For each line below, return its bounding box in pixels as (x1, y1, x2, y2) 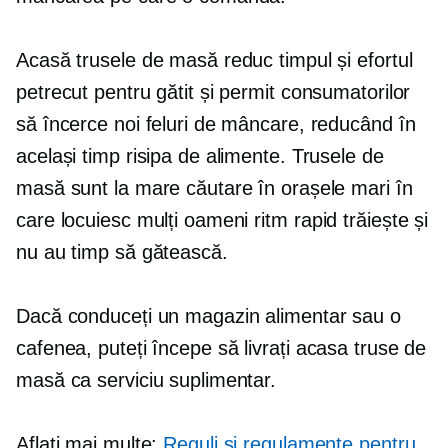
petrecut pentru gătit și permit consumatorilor (16, 80, 411, 103)
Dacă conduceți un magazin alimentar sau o (16, 304, 401, 327)
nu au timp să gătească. (16, 240, 228, 263)
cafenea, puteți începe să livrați (16, 336, 296, 359)
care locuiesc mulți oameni (16, 208, 255, 231)
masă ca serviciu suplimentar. (16, 368, 277, 391)
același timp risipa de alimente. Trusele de (16, 144, 384, 167)
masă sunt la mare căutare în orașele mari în (16, 176, 413, 199)
